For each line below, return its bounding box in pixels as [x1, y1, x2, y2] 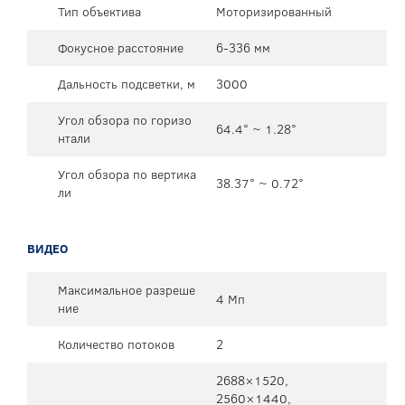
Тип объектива [58, 2, 141, 21]
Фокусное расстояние [58, 38, 184, 57]
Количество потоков [58, 334, 174, 353]
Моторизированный [216, 2, 332, 21]
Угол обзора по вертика [58, 165, 196, 184]
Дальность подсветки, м [58, 74, 195, 93]
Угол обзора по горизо [58, 110, 192, 129]
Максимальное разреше [58, 280, 195, 299]
